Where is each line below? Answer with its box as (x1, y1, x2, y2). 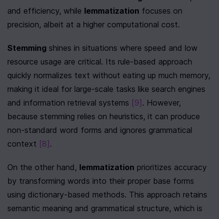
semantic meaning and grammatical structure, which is (7, 203, 202, 213)
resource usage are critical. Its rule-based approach (7, 57, 192, 66)
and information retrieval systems (7, 98, 131, 108)
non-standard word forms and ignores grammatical (7, 125, 192, 135)
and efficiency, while (7, 6, 84, 16)
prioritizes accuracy (134, 162, 207, 172)
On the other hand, (7, 162, 79, 172)
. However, (142, 98, 181, 108)
